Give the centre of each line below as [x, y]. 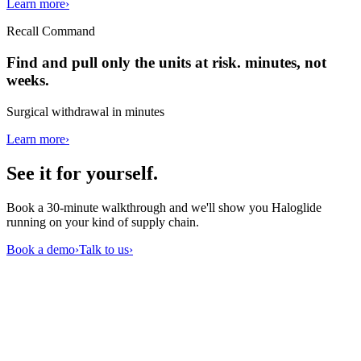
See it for [46, 173]
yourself [120, 173]
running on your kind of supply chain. [103, 222]
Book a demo [41, 249]
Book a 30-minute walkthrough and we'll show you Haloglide [164, 207]
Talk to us [104, 249]
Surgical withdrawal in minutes [85, 111]
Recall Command [51, 31]
